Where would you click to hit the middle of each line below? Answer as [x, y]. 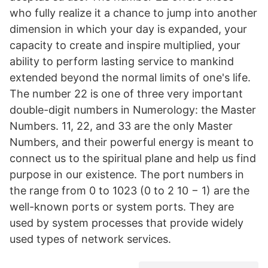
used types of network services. [90, 239]
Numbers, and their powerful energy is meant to [132, 142]
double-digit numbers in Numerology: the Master [133, 110]
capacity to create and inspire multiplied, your [125, 45]
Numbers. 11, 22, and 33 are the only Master [121, 126]
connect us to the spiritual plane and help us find [133, 158]
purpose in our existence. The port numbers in [127, 174]
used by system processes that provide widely [127, 223]
